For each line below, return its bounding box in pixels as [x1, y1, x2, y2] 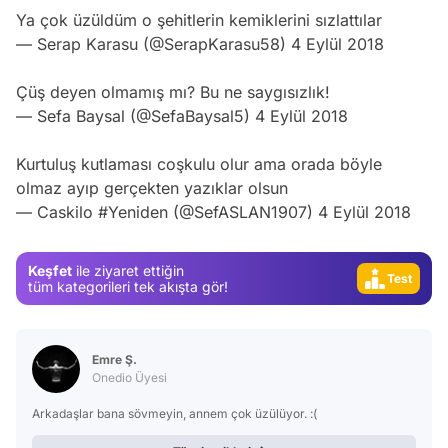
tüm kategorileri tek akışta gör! [28, 277, 228, 295]
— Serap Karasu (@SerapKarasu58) [16, 34, 291, 54]
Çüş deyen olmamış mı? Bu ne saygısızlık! [16, 82, 330, 102]
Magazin [374, 204, 424, 220]
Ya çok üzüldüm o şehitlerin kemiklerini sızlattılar [16, 10, 382, 30]
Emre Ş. [92, 352, 137, 367]
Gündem [375, 171, 424, 187]
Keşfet [28, 261, 72, 279]
